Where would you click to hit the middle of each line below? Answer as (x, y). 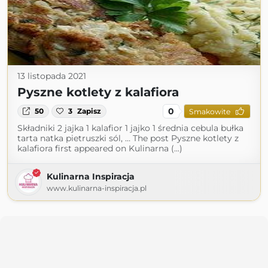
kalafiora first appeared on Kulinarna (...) (100, 148)
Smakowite (209, 111)
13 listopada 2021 (52, 76)
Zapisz (89, 111)
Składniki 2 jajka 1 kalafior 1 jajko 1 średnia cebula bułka (130, 128)
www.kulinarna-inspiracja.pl (97, 188)
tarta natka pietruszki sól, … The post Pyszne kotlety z (128, 138)
